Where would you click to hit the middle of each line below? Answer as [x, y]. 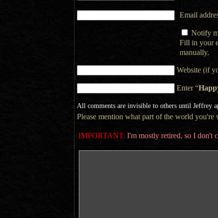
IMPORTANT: [101, 136]
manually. [194, 52]
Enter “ [187, 88]
